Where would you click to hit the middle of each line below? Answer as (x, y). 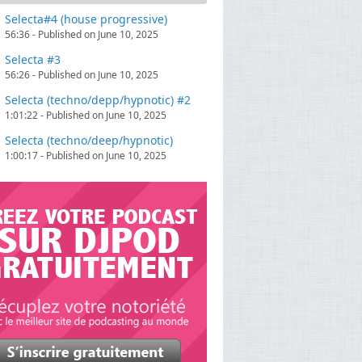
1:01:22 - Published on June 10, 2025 (86, 116)
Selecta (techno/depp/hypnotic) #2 (98, 100)
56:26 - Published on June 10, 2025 (82, 75)
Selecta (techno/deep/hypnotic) (89, 141)
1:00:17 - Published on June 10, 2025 (86, 156)
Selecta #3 (33, 60)
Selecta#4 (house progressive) (86, 19)
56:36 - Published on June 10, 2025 (82, 35)
